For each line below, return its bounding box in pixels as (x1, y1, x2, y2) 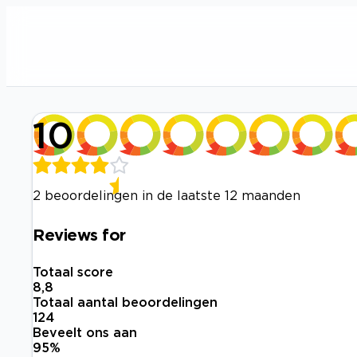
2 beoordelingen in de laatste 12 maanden (33, 188, 300, 202)
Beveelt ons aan (33, 325, 137, 340)
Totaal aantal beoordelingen (33, 295, 218, 310)
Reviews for (33, 225, 126, 243)
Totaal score (33, 265, 113, 280)
